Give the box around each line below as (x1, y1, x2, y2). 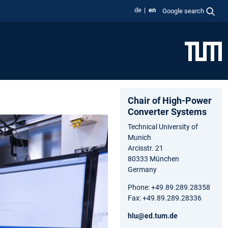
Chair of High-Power (128, 95, 212, 106)
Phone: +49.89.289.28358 (128, 183, 210, 191)
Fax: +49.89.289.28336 (128, 193, 202, 202)
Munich (128, 133, 151, 141)
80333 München (128, 154, 179, 163)
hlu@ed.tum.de (128, 211, 178, 220)
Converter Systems (128, 106, 207, 117)
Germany (128, 165, 157, 174)
